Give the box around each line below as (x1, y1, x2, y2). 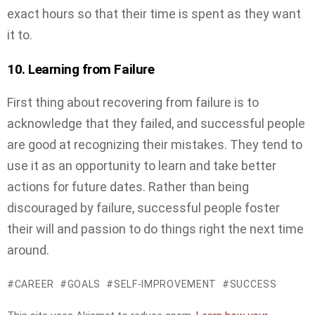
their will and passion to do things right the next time (7, 221, 304, 237)
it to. (7, 27, 32, 43)
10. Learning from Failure (7, 60, 155, 77)
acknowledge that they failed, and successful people (7, 116, 305, 131)
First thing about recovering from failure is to (7, 95, 259, 110)
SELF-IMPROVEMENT (113, 278, 217, 290)
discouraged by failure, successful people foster (7, 200, 280, 216)
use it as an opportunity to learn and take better (7, 158, 276, 174)
